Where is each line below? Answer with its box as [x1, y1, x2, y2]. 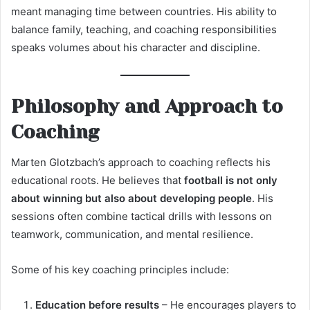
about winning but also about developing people [11, 192, 252, 206]
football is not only [184, 174, 277, 188]
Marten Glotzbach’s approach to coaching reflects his [11, 156, 271, 170]
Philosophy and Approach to [11, 95, 283, 117]
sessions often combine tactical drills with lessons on [11, 210, 272, 224]
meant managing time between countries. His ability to [11, 5, 277, 19]
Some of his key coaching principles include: [11, 263, 229, 277]
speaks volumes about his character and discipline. [11, 41, 260, 55]
